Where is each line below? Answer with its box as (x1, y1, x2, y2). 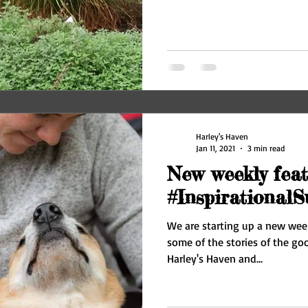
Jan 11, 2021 (196, 143, 235, 154)
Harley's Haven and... (167, 252, 263, 266)
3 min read (247, 143, 285, 154)
